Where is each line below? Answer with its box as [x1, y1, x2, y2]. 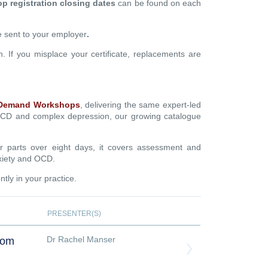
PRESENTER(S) [47, 209, 101, 218]
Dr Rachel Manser [46, 234, 115, 244]
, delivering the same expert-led [80, 99, 201, 109]
